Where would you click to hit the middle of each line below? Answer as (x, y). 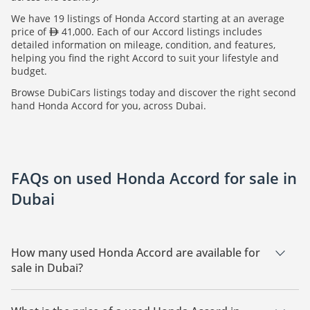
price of (30, 32)
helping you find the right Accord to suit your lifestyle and (145, 58)
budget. (29, 71)
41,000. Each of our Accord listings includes (161, 32)
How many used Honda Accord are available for (136, 253)
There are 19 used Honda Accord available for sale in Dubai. (151, 293)
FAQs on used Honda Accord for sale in (154, 178)
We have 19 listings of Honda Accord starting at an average (148, 19)
